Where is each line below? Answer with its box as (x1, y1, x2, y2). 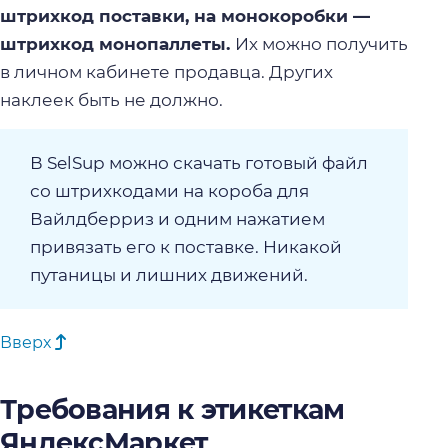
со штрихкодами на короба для (30, 181, 309, 202)
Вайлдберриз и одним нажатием (30, 209, 325, 230)
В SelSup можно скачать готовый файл (30, 153, 368, 174)
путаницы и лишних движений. (30, 265, 308, 286)
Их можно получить (235, 34, 408, 55)
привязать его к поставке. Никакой (30, 237, 342, 258)
